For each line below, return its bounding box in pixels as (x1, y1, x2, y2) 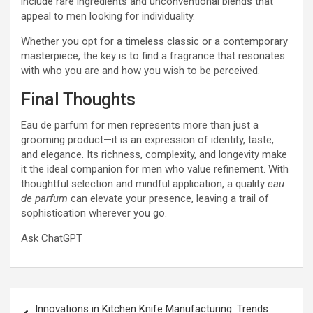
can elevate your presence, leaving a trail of (68, 192, 269, 205)
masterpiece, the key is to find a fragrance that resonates (21, 50, 285, 62)
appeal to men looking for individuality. (21, 10, 195, 22)
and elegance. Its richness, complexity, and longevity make (21, 148, 287, 161)
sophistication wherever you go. (21, 207, 167, 219)
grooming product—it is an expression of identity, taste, (21, 133, 274, 146)
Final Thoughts (21, 89, 136, 110)
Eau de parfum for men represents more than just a (21, 119, 259, 131)
